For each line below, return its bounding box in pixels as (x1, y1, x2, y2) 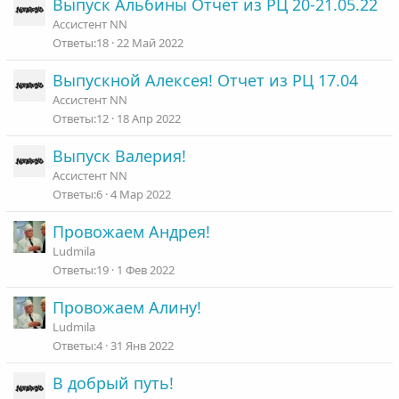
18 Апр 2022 (116, 110, 181, 127)
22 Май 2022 (116, 35, 183, 52)
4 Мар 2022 (110, 186, 171, 203)
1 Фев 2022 (116, 262, 175, 279)
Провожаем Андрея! (52, 221, 210, 242)
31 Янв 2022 (110, 338, 174, 354)
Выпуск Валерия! (52, 145, 186, 167)
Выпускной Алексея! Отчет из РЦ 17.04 (52, 69, 358, 91)
